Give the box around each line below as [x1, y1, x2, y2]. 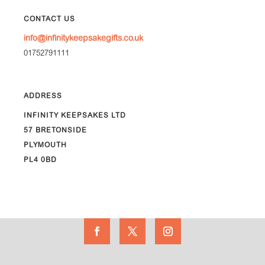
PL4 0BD [24, 157, 57, 164]
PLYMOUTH [24, 142, 67, 150]
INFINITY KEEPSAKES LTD [24, 112, 126, 120]
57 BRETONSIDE [24, 127, 87, 135]
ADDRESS [24, 93, 62, 101]
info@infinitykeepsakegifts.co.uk [24, 35, 143, 44]
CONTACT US [24, 16, 75, 24]
